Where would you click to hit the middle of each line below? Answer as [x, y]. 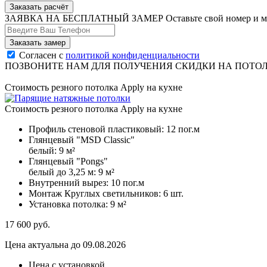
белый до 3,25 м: [63, 172]
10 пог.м [128, 183]
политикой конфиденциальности [133, 55]
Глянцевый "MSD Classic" [82, 140]
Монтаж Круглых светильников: [96, 194]
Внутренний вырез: [70, 183]
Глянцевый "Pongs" [68, 162]
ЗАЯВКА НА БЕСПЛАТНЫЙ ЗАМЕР [85, 18]
